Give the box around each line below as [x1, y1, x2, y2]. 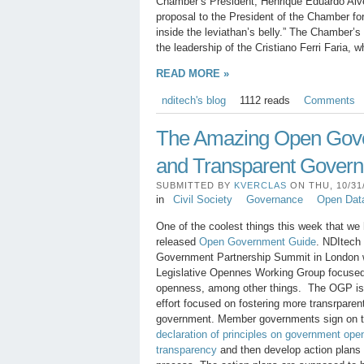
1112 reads [239, 93, 290, 106]
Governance [245, 193, 303, 206]
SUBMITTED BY [156, 180, 234, 191]
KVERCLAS [234, 180, 287, 191]
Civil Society [172, 193, 232, 206]
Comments [303, 93, 355, 106]
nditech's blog [161, 93, 226, 106]
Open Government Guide [199, 235, 316, 248]
